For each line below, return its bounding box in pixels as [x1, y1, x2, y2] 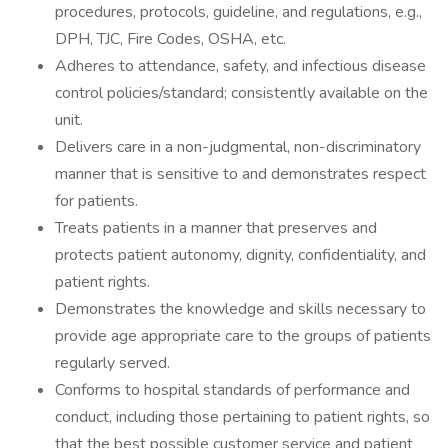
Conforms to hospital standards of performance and [55, 379, 410, 401]
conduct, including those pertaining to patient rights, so [55, 406, 430, 428]
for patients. [55, 190, 138, 212]
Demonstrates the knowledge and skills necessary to [55, 298, 426, 320]
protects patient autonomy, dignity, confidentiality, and [55, 244, 426, 266]
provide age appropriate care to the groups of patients [55, 325, 431, 347]
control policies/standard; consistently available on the [55, 82, 428, 104]
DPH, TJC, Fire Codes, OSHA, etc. [55, 28, 286, 50]
